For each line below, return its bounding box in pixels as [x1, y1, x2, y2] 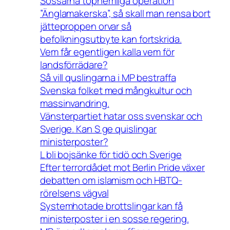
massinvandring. [40, 97, 109, 110]
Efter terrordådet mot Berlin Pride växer [40, 161, 205, 174]
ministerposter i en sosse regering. [40, 212, 189, 225]
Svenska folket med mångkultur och [40, 84, 192, 97]
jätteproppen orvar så [40, 20, 131, 33]
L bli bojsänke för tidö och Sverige [40, 148, 182, 161]
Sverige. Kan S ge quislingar [40, 122, 157, 136]
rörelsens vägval [40, 186, 109, 200]
